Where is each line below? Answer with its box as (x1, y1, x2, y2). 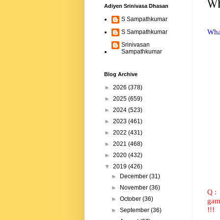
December (120, 173, 150, 180)
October (120, 195, 143, 203)
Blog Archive (104, 71, 137, 78)
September (120, 207, 151, 214)
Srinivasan (121, 41, 150, 49)
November (120, 184, 150, 192)
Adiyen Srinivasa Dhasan (104, 3, 168, 9)
